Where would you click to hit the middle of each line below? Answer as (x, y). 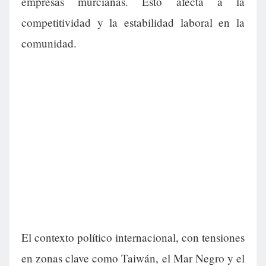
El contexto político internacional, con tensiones (133, 237)
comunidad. (49, 43)
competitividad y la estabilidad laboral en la (133, 23)
